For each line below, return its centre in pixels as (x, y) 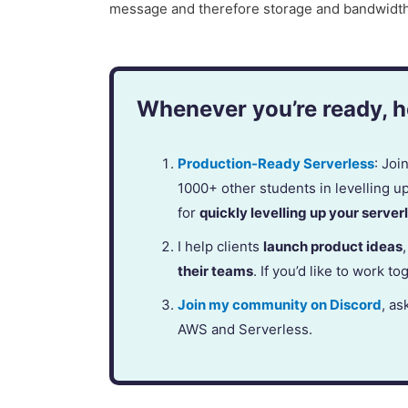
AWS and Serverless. (245, 330)
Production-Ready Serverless (276, 164)
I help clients (221, 247)
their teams (216, 271)
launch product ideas (333, 247)
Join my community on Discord (280, 305)
